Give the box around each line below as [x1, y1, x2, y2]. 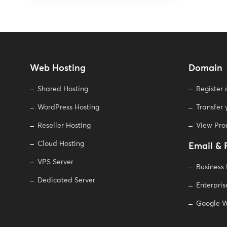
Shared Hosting [37, 86, 88, 93]
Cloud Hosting [37, 140, 84, 147]
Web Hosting [30, 64, 86, 73]
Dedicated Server [37, 177, 95, 184]
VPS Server [37, 159, 73, 166]
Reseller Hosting [37, 122, 91, 129]
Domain [188, 64, 222, 73]
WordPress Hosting [37, 104, 99, 111]
